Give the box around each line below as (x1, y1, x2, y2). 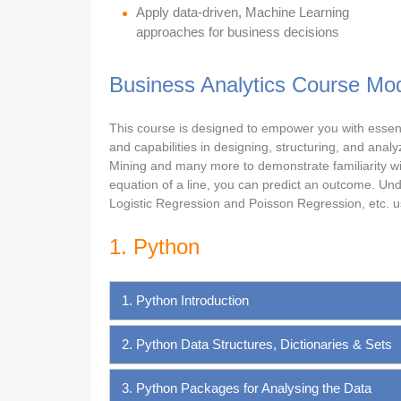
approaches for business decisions (136, 23, 339, 39)
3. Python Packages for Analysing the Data (122, 380, 371, 396)
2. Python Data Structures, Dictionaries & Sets (122, 336, 392, 352)
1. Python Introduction (122, 292, 249, 308)
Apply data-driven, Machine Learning (136, 4, 349, 20)
